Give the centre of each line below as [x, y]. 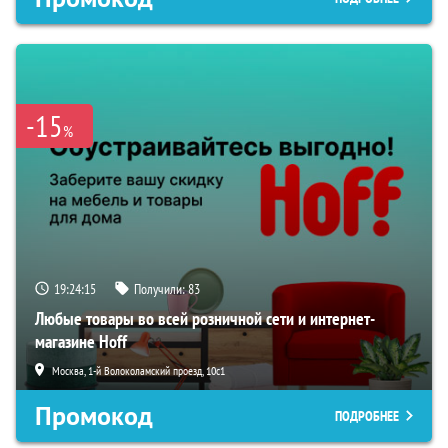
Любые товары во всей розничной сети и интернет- [205, 318]
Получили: [161, 288]
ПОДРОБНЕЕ [367, 415]
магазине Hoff [81, 341]
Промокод [94, 415]
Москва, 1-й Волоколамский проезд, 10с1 [138, 370]
